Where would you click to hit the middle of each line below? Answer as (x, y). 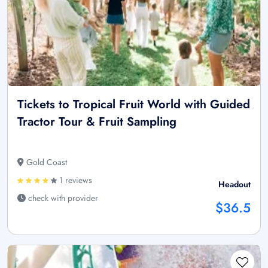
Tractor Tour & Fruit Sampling (97, 121)
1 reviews (74, 180)
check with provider (62, 198)
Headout (234, 184)
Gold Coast (45, 162)
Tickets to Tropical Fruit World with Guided (134, 104)
